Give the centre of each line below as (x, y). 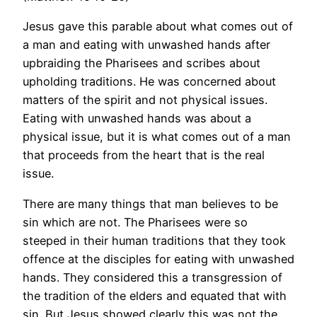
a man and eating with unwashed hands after (146, 45)
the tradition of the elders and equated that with (155, 295)
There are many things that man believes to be (150, 203)
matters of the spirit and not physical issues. (145, 100)
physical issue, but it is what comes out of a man (157, 137)
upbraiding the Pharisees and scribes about (142, 63)
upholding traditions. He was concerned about (149, 82)
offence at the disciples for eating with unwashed (158, 259)
